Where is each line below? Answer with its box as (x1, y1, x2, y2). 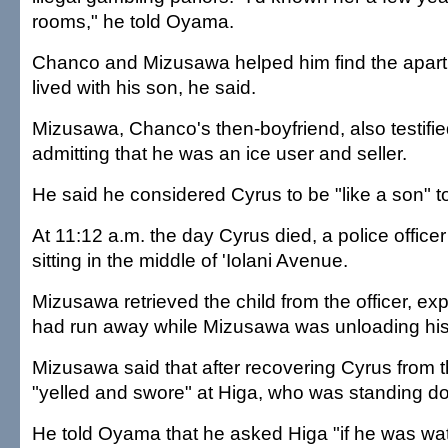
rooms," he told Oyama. (32, 10, 234, 33)
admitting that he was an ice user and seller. (32, 142, 407, 165)
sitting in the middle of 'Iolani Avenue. (32, 249, 348, 272)
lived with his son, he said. (32, 76, 256, 99)
